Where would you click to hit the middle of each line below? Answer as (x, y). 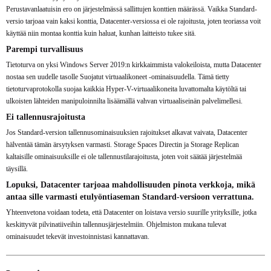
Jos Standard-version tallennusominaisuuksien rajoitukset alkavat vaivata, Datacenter (127, 132)
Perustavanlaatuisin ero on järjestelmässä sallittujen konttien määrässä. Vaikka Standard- (132, 9)
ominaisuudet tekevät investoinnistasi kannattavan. (78, 236)
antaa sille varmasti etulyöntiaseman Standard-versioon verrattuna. (130, 196)
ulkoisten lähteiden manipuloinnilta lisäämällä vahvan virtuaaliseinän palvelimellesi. (124, 101)
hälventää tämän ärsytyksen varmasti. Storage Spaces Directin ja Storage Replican (122, 144)
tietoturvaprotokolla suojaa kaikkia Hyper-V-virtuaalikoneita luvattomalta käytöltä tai (126, 89)
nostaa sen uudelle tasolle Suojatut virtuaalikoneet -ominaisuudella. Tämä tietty (118, 77)
